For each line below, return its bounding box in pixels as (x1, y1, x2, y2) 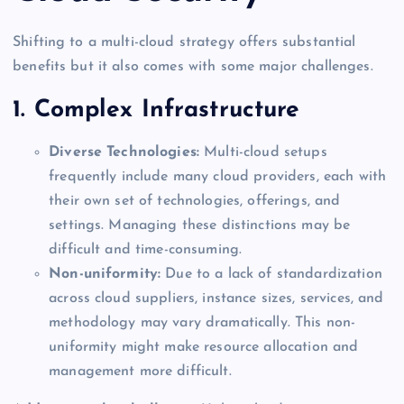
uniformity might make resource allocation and (49, 340, 359, 355)
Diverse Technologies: (49, 145, 200, 161)
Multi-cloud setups (199, 145, 327, 161)
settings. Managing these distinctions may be (49, 218, 351, 234)
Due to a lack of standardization (161, 267, 382, 282)
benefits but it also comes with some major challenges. (13, 60, 373, 75)
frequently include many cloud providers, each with (49, 170, 387, 185)
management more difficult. (49, 364, 232, 380)
